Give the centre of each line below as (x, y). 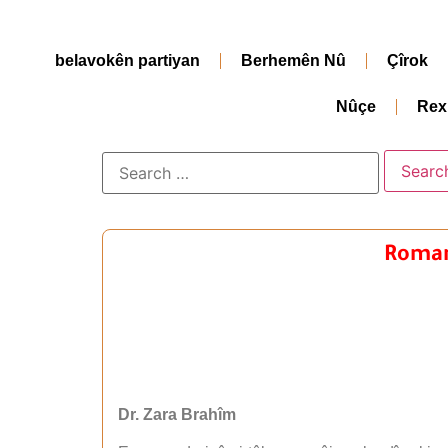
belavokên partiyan (127, 60)
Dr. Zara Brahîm (177, 414)
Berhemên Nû (293, 60)
